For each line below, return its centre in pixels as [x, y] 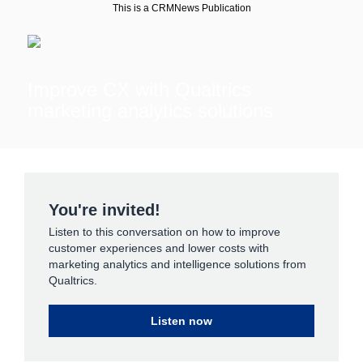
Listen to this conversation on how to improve [164, 232]
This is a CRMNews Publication [181, 8]
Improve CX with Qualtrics [139, 90]
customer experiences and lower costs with [159, 248]
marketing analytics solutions [150, 111]
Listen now [181, 321]
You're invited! [105, 210]
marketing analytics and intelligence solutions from [177, 264]
